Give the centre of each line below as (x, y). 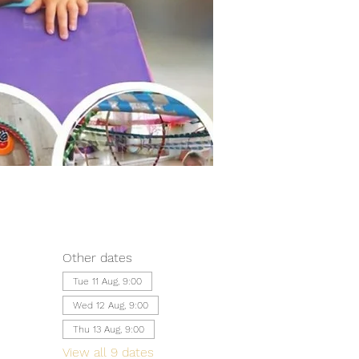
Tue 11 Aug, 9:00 (107, 281)
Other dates (97, 258)
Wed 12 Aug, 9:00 (110, 305)
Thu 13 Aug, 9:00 (108, 329)
